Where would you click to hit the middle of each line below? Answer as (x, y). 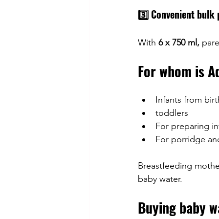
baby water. (160, 179)
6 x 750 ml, (179, 43)
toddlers (172, 113)
